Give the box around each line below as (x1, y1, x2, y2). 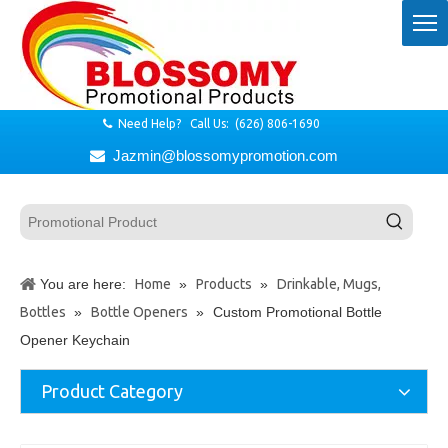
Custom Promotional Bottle (213, 304, 382, 320)
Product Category (41, 381, 183, 401)
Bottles (20, 304, 66, 320)
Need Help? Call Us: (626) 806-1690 (111, 117, 326, 130)
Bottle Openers (91, 304, 188, 320)
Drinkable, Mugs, (277, 276, 381, 292)
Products (196, 276, 252, 292)
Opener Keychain (20, 332, 130, 348)
